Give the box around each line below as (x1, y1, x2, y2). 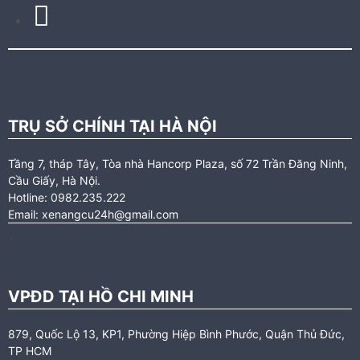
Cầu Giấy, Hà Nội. (8, 174, 100, 188)
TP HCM (8, 344, 51, 358)
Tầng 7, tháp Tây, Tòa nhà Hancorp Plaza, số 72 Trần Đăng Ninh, (8, 157, 347, 171)
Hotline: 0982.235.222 (8, 190, 125, 205)
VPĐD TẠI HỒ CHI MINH (8, 287, 194, 307)
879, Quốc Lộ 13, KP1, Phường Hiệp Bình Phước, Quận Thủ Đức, (8, 327, 345, 342)
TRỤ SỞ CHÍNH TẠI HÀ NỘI (8, 117, 217, 137)
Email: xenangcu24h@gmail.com (8, 207, 178, 222)
